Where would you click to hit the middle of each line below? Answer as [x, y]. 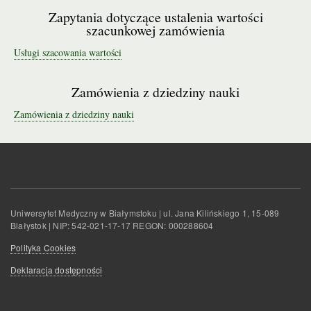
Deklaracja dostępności [57, 270]
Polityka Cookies [43, 247]
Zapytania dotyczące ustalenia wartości [155, 17]
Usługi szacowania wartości [68, 53]
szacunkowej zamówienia [155, 30]
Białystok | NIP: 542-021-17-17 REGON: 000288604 [112, 225]
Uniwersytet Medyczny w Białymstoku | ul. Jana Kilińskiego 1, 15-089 [145, 212]
